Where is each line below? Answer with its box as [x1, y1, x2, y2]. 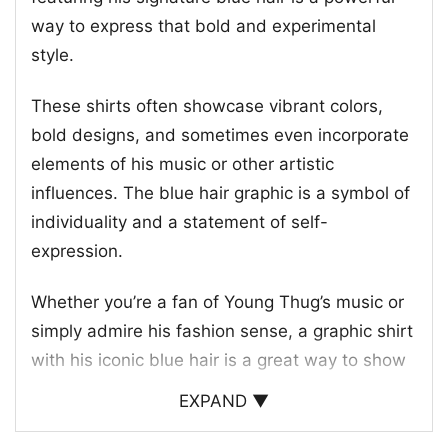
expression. [31, 240, 123, 261]
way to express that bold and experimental [31, 15, 376, 36]
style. [31, 44, 74, 65]
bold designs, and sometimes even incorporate [31, 124, 409, 145]
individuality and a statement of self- [31, 211, 328, 232]
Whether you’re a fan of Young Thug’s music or [31, 291, 404, 312]
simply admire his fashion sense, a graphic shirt [31, 320, 413, 341]
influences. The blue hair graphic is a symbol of [31, 182, 410, 203]
